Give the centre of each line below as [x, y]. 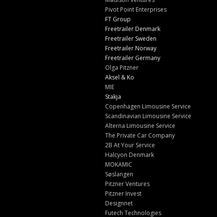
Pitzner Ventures [127, 184]
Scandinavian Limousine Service [148, 116]
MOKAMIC [118, 164]
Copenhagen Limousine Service [148, 106]
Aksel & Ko [119, 77]
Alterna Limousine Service [140, 125]
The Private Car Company [140, 135]
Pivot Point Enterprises [136, 9]
